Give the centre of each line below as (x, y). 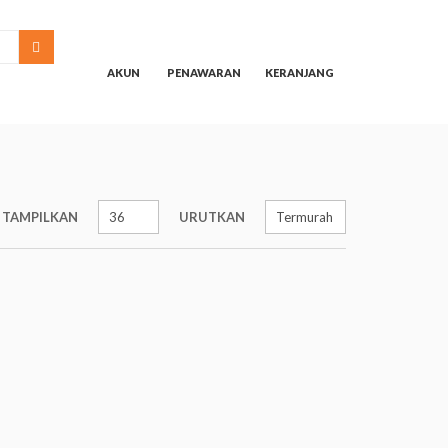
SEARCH (69, 45)
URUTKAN (212, 217)
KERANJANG (299, 72)
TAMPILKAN (40, 217)
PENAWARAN (204, 72)
